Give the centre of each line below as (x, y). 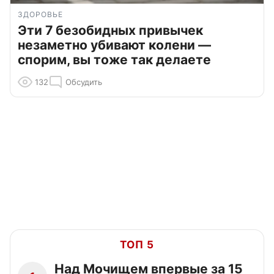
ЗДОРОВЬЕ (40, 15)
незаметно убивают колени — (114, 45)
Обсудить (84, 82)
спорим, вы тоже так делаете (114, 60)
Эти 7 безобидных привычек (110, 31)
